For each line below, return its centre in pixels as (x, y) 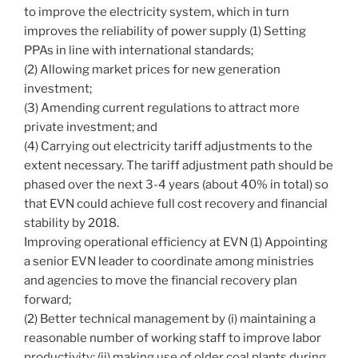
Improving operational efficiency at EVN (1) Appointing (176, 243)
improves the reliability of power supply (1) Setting (165, 32)
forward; (48, 300)
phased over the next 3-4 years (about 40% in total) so (176, 185)
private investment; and (91, 127)
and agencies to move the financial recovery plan (161, 281)
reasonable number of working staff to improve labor (173, 338)
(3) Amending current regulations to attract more (162, 108)
